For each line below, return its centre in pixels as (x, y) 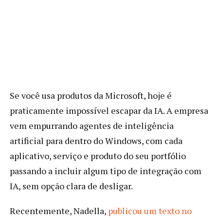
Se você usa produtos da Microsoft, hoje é (91, 95)
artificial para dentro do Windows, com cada (96, 140)
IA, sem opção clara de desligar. (71, 186)
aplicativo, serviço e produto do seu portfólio (98, 155)
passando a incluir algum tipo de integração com (106, 171)
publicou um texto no (150, 210)
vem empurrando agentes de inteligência (92, 125)
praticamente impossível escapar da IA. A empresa (109, 110)
